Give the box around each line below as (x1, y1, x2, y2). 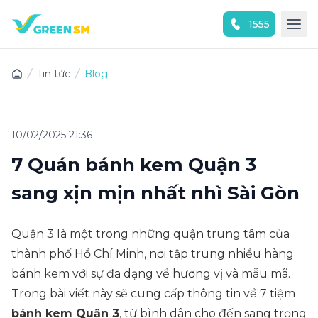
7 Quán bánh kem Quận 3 (11, 153, 256, 176)
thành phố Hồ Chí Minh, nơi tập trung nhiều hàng (11, 247, 294, 261)
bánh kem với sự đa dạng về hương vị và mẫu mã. (11, 267, 290, 280)
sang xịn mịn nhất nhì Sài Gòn (11, 182, 300, 204)
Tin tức (37, 67, 70, 80)
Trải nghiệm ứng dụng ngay (82, 51, 213, 62)
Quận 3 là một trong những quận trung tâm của (11, 227, 290, 241)
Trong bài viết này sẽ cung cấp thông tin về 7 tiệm (11, 287, 295, 300)
